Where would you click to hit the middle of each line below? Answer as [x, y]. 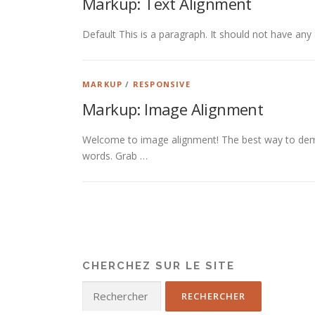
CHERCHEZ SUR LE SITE [159, 266]
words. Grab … [115, 156]
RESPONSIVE [161, 84]
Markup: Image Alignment [173, 109]
